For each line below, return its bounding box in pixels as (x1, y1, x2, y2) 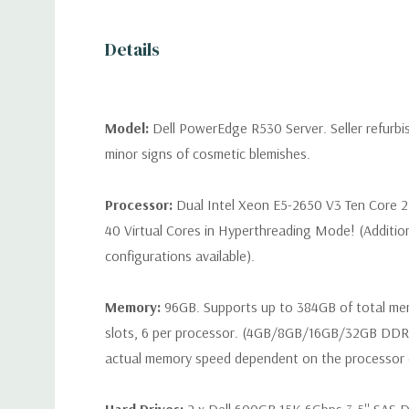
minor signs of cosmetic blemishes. (105, 144, 310, 163)
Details (105, 37, 160, 62)
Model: (105, 119, 152, 137)
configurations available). (105, 246, 255, 265)
